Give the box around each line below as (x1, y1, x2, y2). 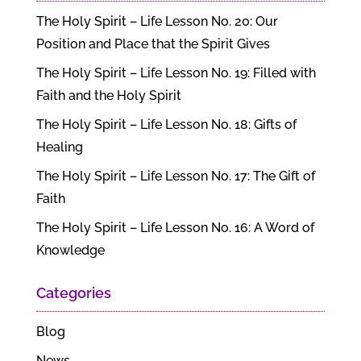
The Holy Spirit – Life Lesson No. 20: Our (35, 14, 278, 29)
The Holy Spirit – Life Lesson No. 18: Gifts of (35, 117, 297, 132)
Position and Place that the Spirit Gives (35, 36, 270, 52)
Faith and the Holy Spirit (35, 88, 181, 103)
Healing (35, 139, 83, 155)
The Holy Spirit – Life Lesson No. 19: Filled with (35, 65, 316, 81)
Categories (35, 284, 111, 301)
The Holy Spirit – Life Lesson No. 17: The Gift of (35, 168, 315, 184)
